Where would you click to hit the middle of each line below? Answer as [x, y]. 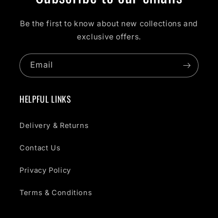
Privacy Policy [45, 170]
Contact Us [40, 148]
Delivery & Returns [54, 125]
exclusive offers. [109, 36]
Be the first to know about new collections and [109, 23]
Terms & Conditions [56, 192]
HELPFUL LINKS [45, 99]
